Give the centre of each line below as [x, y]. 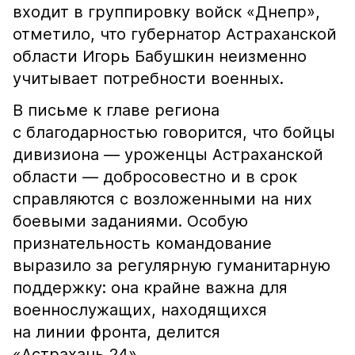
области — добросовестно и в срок [155, 177]
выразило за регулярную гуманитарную [172, 265]
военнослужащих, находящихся [140, 310]
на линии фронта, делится [116, 332]
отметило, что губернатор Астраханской [175, 34]
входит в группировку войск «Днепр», [166, 12]
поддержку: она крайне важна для [150, 288]
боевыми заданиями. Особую [130, 221]
